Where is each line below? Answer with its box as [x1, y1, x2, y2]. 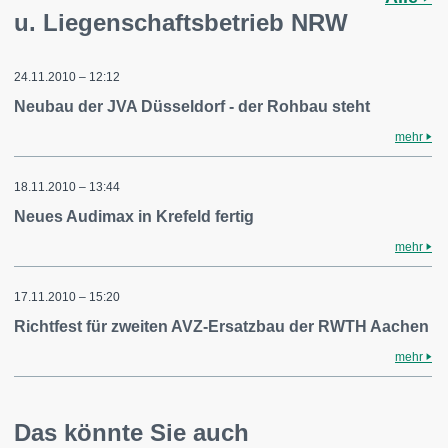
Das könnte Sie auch [14, 419, 249, 446]
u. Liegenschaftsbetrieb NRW [14, 9, 348, 36]
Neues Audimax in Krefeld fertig [14, 208, 254, 225]
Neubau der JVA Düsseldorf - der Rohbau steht [14, 98, 370, 115]
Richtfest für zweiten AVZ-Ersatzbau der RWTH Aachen [14, 318, 429, 335]
